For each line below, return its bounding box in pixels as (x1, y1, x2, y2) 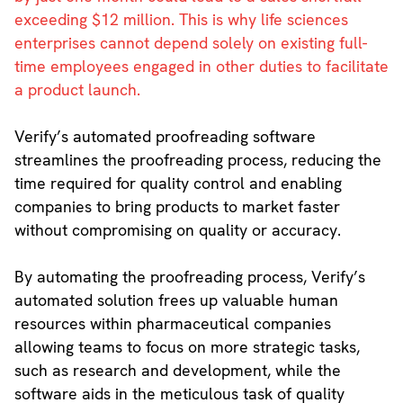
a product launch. (13, 79, 140, 101)
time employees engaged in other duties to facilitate (13, 56, 389, 77)
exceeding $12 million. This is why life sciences (13, 9, 348, 31)
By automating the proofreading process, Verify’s (13, 266, 365, 288)
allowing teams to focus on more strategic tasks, (13, 336, 360, 358)
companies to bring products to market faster (13, 196, 340, 218)
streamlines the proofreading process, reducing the (13, 149, 381, 171)
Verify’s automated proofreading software (13, 126, 316, 148)
